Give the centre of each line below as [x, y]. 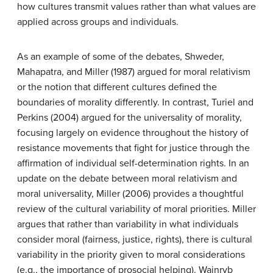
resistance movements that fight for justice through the [133, 148]
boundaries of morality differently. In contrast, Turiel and [135, 102]
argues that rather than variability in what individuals [128, 224]
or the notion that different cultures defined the [117, 87]
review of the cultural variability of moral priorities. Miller [136, 209]
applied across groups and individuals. [98, 22]
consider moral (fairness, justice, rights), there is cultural [135, 239]
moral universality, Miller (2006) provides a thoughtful [130, 194]
